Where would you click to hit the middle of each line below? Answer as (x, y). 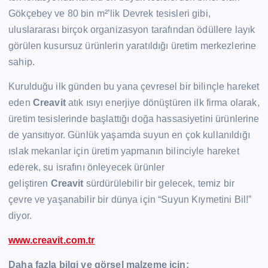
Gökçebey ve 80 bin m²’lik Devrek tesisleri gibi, (109, 14)
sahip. (22, 62)
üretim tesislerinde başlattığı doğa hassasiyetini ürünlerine (134, 119)
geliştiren (30, 184)
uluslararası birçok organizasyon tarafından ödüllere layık (132, 30)
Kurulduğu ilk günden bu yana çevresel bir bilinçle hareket (134, 87)
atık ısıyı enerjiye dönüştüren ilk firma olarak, (162, 103)
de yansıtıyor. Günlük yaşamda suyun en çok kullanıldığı (129, 135)
